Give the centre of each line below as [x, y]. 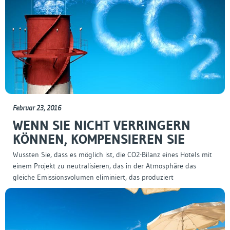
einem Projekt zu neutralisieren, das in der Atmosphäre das [104, 166]
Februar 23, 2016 [37, 108]
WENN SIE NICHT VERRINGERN [102, 126]
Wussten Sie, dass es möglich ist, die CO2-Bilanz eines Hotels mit [112, 155]
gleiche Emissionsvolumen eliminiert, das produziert [93, 177]
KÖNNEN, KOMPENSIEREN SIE [99, 139]
